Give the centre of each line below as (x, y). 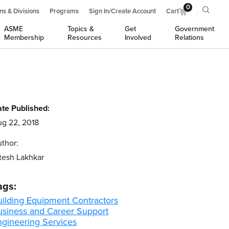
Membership (24, 38)
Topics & (81, 29)
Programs (64, 11)
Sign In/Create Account (122, 11)
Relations (189, 38)
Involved (138, 38)
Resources (84, 38)
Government (194, 29)
